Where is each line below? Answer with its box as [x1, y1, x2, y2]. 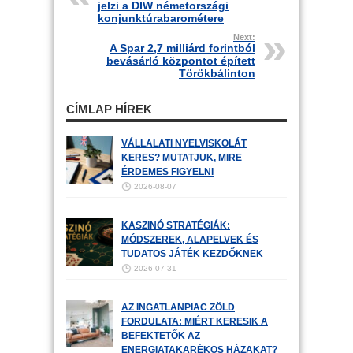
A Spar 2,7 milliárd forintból [110, 42, 255, 54]
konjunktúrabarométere [98, 12, 224, 24]
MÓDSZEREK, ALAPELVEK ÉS [121, 234, 258, 245]
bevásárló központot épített [106, 54, 255, 67]
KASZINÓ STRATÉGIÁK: [121, 220, 230, 231]
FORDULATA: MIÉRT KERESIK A [121, 316, 268, 327]
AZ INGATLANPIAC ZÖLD [121, 302, 235, 313]
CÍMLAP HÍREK [66, 102, 152, 116]
